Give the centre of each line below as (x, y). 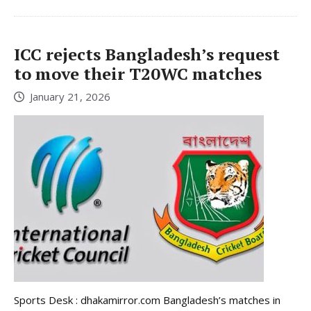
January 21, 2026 (70, 96)
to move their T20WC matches (138, 74)
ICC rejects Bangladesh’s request (147, 54)
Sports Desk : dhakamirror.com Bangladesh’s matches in (147, 300)
